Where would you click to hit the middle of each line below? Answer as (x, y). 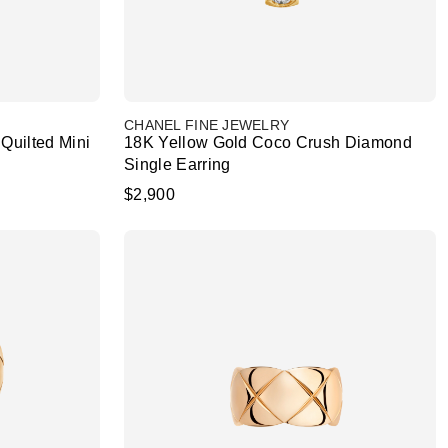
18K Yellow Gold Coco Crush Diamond (268, 142)
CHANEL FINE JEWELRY (207, 125)
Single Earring (177, 164)
